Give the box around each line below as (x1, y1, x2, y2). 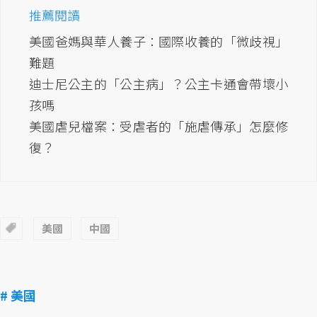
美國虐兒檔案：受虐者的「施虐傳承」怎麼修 (29, 117, 288, 136)
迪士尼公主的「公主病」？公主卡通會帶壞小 (29, 74, 288, 93)
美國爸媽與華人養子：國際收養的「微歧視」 (29, 32, 288, 51)
